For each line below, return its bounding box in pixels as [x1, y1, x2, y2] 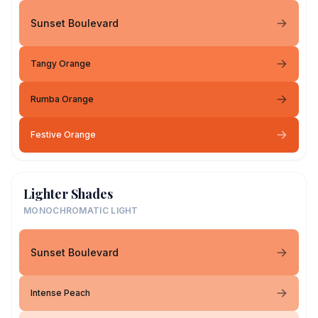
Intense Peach [31, 287, 90, 298]
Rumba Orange [31, 94, 94, 104]
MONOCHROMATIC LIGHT [23, 205, 138, 216]
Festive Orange [31, 129, 96, 140]
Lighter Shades [23, 185, 113, 202]
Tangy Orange [31, 58, 91, 69]
